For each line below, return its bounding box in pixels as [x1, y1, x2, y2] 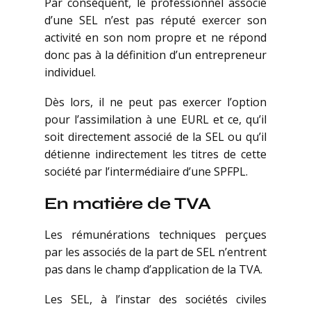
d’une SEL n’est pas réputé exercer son [44, 12, 267, 28]
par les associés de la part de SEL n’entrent [44, 244, 267, 260]
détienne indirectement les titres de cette [44, 146, 267, 162]
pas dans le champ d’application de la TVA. [44, 262, 262, 278]
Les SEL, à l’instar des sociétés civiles [44, 292, 267, 308]
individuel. [44, 65, 96, 81]
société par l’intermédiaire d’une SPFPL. [44, 164, 248, 180]
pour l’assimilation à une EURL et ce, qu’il [44, 112, 267, 128]
